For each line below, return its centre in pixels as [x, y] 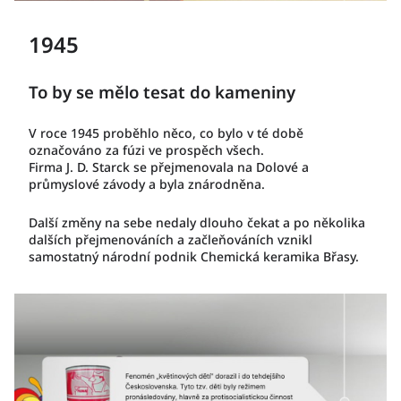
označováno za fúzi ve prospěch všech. [146, 150]
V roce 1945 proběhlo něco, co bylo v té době [166, 133]
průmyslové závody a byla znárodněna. [147, 184]
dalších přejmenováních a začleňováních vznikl [171, 239]
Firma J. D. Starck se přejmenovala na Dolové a [169, 167]
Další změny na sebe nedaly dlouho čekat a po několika [197, 222]
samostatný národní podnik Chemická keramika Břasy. [194, 256]
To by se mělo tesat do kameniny [162, 92]
